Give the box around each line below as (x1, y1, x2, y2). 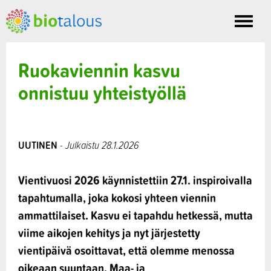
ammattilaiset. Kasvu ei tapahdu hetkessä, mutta (18, 206, 253, 224)
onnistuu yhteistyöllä (18, 77, 186, 108)
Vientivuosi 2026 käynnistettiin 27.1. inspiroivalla (18, 171, 252, 189)
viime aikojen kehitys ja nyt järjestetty (18, 224, 200, 242)
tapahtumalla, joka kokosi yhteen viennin (18, 189, 216, 207)
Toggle (244, 20, 269, 35)
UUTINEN (18, 137, 57, 153)
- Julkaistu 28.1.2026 (57, 137, 139, 152)
